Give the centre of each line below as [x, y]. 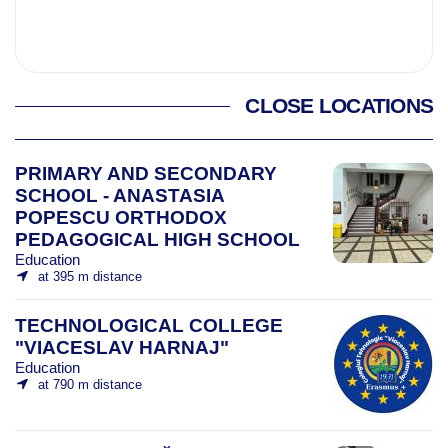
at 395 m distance [89, 276]
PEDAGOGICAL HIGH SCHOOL [157, 239]
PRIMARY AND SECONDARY [146, 173]
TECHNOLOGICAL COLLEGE [149, 325]
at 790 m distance [89, 384]
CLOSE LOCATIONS [339, 105]
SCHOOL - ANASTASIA [119, 195]
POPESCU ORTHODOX [121, 217]
